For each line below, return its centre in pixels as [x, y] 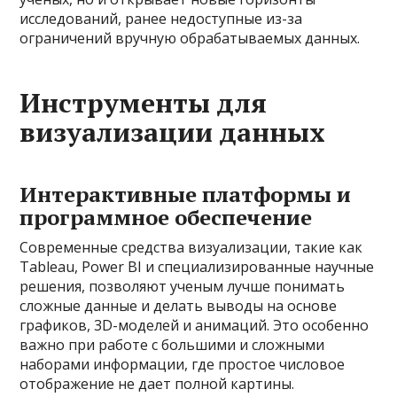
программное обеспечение [166, 218]
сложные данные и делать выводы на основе [179, 306]
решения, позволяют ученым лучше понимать [183, 287]
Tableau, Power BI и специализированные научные [197, 267]
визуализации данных [173, 132]
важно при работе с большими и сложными [172, 345]
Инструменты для [144, 103]
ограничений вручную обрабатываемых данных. [190, 39]
